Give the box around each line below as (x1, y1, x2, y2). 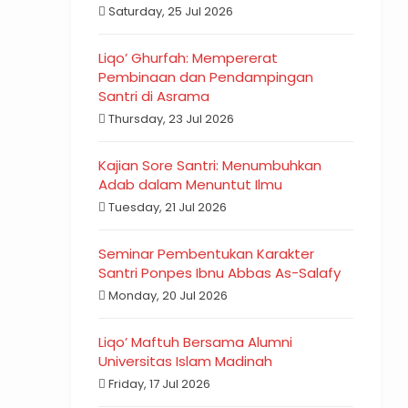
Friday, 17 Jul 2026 (106, 375, 211, 393)
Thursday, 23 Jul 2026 (106, 110, 235, 127)
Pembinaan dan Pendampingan (98, 67, 314, 87)
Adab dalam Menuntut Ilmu (98, 175, 283, 194)
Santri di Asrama (98, 87, 210, 106)
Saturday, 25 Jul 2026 (106, 3, 234, 20)
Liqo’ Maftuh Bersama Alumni (98, 332, 293, 352)
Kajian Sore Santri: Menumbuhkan (98, 156, 322, 175)
